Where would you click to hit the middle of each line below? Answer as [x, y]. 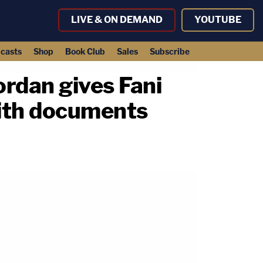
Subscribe [169, 51]
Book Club [85, 51]
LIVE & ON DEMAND [117, 20]
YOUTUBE [218, 20]
